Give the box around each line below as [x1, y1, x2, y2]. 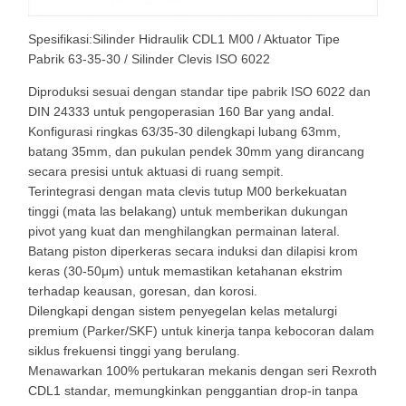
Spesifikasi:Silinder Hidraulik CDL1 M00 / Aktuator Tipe [28, 32, 340, 46]
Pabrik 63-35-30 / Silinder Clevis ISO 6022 [28, 52, 270, 66]
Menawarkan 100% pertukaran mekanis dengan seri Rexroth [28, 363, 377, 378]
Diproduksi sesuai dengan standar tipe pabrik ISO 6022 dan [28, 84, 371, 99]
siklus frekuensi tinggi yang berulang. [28, 343, 240, 358]
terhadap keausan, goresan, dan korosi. [28, 284, 257, 298]
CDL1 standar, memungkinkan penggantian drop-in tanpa [28, 383, 358, 398]
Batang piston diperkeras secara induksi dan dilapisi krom [28, 244, 358, 258]
